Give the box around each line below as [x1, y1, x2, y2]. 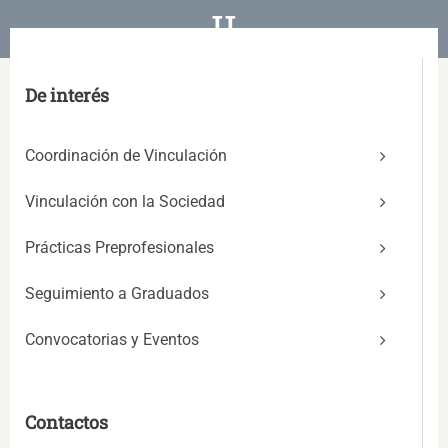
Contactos [25, 409, 108, 434]
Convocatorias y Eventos [25, 329, 199, 349]
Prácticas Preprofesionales [25, 237, 214, 257]
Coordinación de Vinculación [25, 145, 227, 165]
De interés [25, 82, 109, 107]
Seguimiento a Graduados [25, 283, 209, 303]
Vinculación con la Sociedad [25, 191, 225, 211]
